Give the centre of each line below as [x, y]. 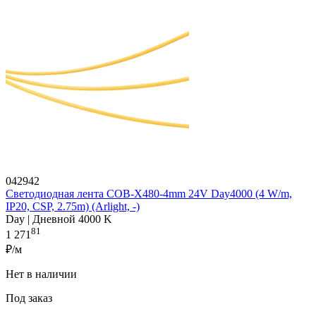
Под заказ [30, 298]
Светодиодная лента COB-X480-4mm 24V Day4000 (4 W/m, [149, 194]
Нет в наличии [43, 274]
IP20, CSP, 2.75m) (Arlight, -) [73, 207]
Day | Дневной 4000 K [59, 219]
